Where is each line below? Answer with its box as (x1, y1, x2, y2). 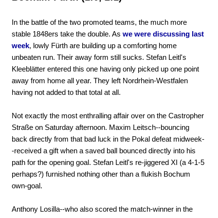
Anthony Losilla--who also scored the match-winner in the (12, 205, 193, 214)
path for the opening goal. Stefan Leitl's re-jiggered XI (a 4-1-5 (12, 158, 204, 167)
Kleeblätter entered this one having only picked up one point (12, 65, 199, 73)
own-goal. (12, 182, 42, 190)
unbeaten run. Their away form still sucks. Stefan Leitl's (12, 53, 186, 62)
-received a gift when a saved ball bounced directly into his (12, 146, 196, 155)
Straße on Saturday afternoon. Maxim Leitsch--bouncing (12, 123, 189, 132)
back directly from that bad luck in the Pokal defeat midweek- (12, 135, 204, 144)
